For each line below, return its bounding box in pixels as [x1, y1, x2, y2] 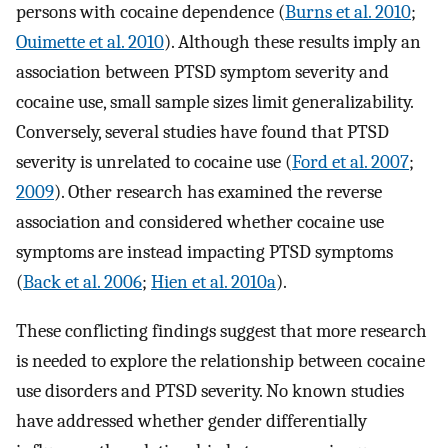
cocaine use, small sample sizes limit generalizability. [16, 91, 413, 114]
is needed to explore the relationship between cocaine [16, 349, 425, 372]
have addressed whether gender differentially [16, 409, 367, 432]
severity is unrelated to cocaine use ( [16, 151, 292, 174]
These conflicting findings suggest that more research [16, 319, 427, 342]
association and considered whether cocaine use [16, 211, 384, 234]
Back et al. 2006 [23, 271, 142, 294]
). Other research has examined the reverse [54, 181, 382, 204]
